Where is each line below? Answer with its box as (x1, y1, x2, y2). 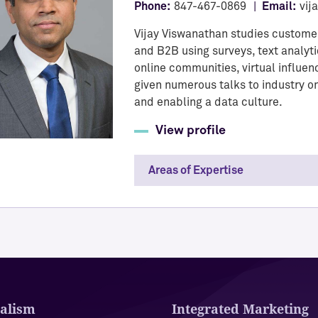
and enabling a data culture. (134, 97, 283, 108)
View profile (155, 124, 226, 137)
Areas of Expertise (148, 165, 243, 176)
